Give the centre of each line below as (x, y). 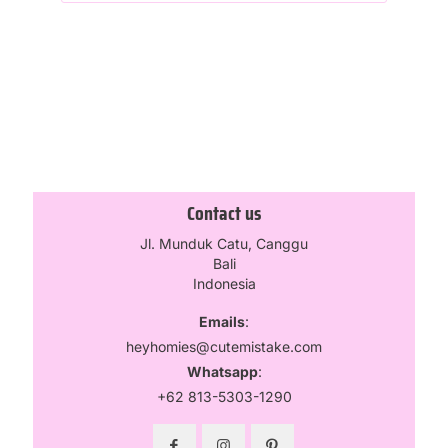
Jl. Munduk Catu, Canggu (224, 243)
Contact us (224, 213)
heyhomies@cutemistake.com (224, 346)
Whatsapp (222, 371)
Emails (222, 321)
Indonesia (224, 283)
